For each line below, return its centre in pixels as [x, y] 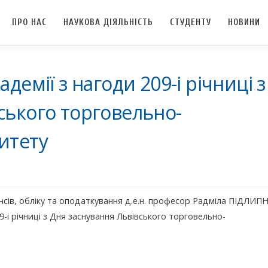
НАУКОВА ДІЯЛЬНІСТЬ [108, 22]
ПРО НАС [29, 22]
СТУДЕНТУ [191, 22]
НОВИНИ [244, 22]
